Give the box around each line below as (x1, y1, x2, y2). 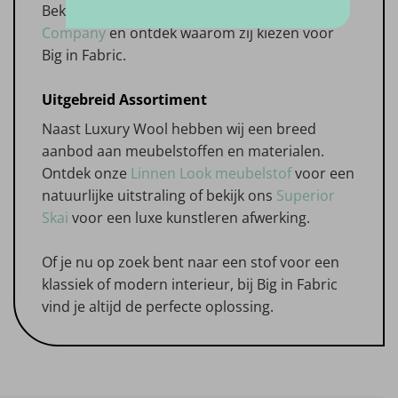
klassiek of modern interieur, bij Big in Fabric (42, 274, 338, 294)
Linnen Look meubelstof (131, 163, 291, 183)
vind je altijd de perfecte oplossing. (42, 296, 274, 316)
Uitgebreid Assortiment (42, 89, 207, 109)
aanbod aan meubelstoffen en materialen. (42, 140, 324, 161)
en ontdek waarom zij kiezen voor (106, 22, 334, 43)
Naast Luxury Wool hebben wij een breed (42, 118, 316, 139)
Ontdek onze (42, 163, 131, 183)
